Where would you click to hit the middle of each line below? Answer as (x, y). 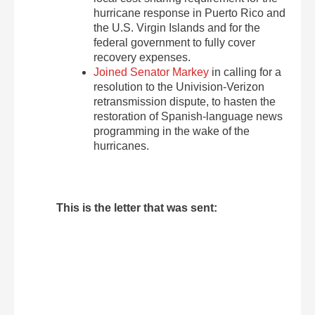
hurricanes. (122, 146)
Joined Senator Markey (152, 72)
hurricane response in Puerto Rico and (190, 13)
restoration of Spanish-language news (188, 116)
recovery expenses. (142, 57)
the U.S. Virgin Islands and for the (177, 28)
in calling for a (245, 72)
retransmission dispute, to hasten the (185, 102)
